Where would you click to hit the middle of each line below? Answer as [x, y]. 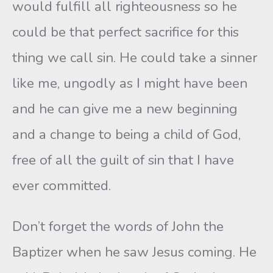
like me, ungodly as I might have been [130, 83]
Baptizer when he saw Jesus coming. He [134, 252]
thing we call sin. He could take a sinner [135, 58]
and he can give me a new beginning [125, 109]
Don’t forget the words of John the [118, 226]
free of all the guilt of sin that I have [123, 160]
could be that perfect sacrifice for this [126, 32]
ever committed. [62, 186]
